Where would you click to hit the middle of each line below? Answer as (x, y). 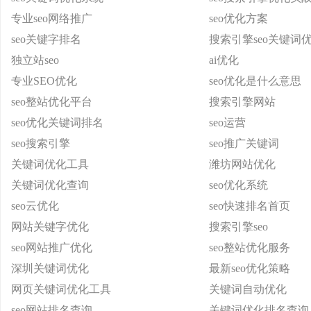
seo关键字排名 (46, 39)
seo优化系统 (238, 185)
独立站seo (35, 60)
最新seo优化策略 (250, 268)
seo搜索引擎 (41, 143)
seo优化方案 (238, 18)
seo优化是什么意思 (255, 81)
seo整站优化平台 (52, 102)
